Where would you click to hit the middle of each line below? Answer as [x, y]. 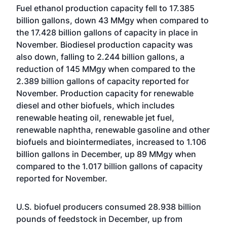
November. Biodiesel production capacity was [105, 45]
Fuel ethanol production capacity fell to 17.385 [105, 8]
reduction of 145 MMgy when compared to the [106, 69]
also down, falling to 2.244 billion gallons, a [100, 57]
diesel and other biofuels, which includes [96, 105]
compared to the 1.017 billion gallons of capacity [109, 166]
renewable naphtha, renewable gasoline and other [113, 130]
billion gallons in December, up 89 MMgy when [106, 154]
